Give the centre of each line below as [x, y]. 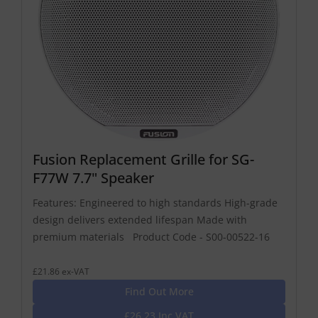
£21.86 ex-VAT [61, 272]
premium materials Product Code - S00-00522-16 [151, 237]
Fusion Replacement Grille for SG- [143, 160]
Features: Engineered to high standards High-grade [155, 203]
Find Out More [159, 292]
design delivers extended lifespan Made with [140, 220]
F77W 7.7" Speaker [93, 178]
